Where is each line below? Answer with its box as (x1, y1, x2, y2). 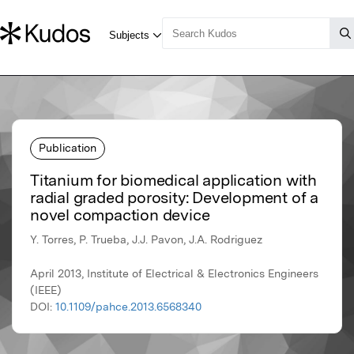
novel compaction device (30, 205, 210, 225)
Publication (39, 141, 96, 154)
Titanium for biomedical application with (30, 171, 317, 190)
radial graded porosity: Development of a (30, 188, 318, 208)
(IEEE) (30, 284, 62, 297)
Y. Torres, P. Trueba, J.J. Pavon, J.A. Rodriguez (30, 233, 262, 247)
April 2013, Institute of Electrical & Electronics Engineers (30, 267, 318, 281)
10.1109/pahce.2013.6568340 (55, 300, 201, 314)
